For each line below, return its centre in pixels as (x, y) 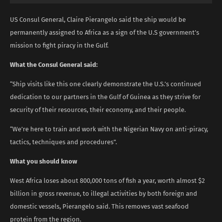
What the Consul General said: (54, 64)
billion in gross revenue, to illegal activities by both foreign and (104, 193)
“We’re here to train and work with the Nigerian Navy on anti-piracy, (109, 129)
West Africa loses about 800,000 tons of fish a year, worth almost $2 (107, 180)
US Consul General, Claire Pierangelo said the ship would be (98, 19)
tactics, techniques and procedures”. (63, 142)
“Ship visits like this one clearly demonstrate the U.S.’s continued (106, 84)
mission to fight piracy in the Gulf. (59, 45)
